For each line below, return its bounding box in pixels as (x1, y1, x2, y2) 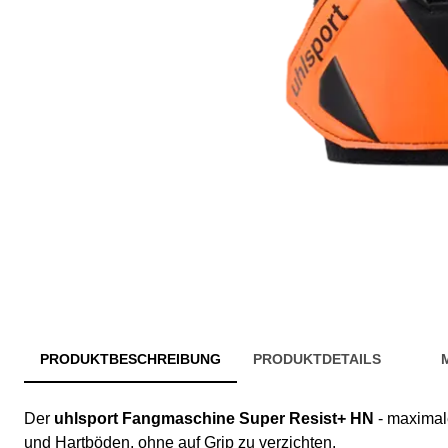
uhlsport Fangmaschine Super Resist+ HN (54, 410, 374, 428)
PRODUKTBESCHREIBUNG (40, 351, 221, 368)
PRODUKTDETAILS (253, 351, 381, 368)
